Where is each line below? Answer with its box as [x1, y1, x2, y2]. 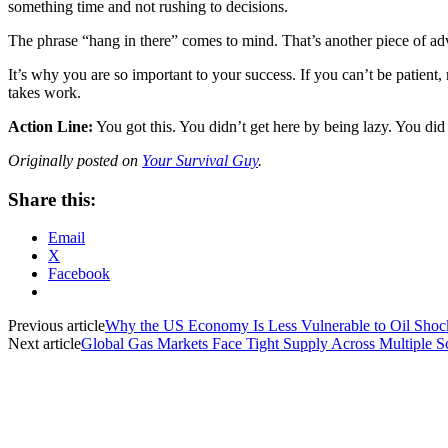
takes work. [8, 83, 81, 101]
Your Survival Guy [142, 151, 258, 169]
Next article [8, 335, 81, 353]
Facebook [48, 265, 110, 283]
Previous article [8, 317, 105, 335]
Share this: [8, 188, 96, 210]
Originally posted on [8, 151, 142, 169]
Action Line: [8, 117, 93, 135]
